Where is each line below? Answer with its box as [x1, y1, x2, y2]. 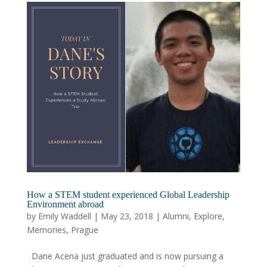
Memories [26, 224, 66, 236]
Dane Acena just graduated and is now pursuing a [26, 250, 223, 262]
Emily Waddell [38, 210, 91, 222]
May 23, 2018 [100, 210, 153, 222]
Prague [70, 224, 98, 236]
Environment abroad [26, 199, 104, 210]
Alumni [162, 210, 189, 222]
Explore [193, 210, 222, 222]
